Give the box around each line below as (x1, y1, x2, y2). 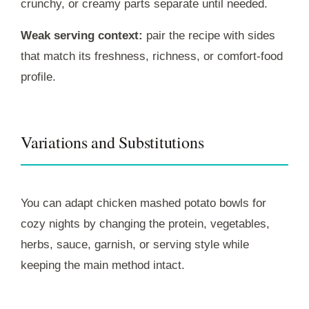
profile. (21, 70, 56, 83)
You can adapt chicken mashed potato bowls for (21, 196, 266, 210)
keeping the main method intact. (21, 258, 185, 272)
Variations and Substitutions (21, 130, 204, 153)
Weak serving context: (21, 28, 143, 42)
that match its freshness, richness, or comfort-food (21, 49, 283, 63)
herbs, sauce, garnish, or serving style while (21, 237, 249, 251)
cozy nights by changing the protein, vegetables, (21, 217, 270, 230)
